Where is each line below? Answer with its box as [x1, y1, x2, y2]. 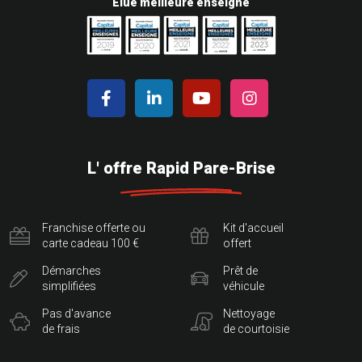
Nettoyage [223, 307, 275, 321]
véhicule [223, 280, 264, 293]
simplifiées [42, 280, 96, 293]
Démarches [42, 264, 101, 278]
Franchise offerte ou [42, 221, 145, 235]
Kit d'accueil [223, 221, 284, 235]
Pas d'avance [42, 307, 111, 321]
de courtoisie [223, 322, 289, 336]
